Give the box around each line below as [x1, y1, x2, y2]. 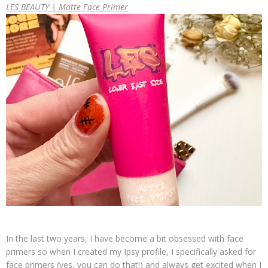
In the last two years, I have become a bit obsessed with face [6, 233, 243, 244]
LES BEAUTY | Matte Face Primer [6, 1, 128, 13]
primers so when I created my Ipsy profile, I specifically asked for [6, 246, 256, 257]
